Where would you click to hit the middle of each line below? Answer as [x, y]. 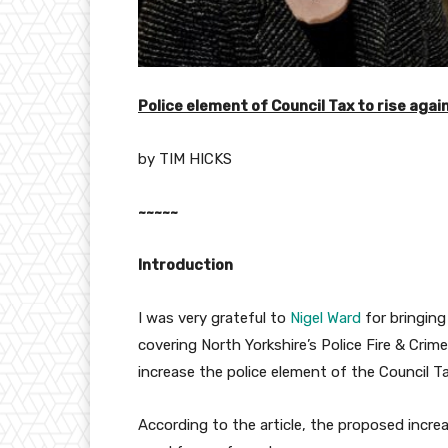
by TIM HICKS [185, 159]
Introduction [185, 265]
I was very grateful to [214, 318]
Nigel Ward [325, 318]
